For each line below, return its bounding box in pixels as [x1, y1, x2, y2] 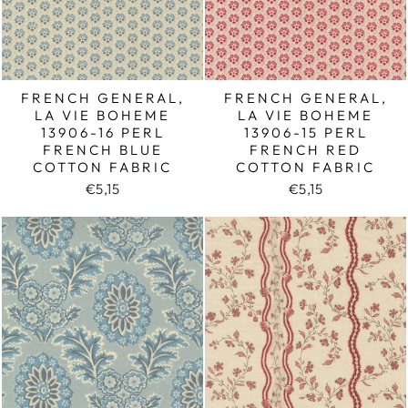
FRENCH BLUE [42, 141, 163, 159]
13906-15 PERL [243, 124, 368, 142]
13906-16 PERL [40, 124, 165, 142]
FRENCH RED [250, 141, 362, 159]
